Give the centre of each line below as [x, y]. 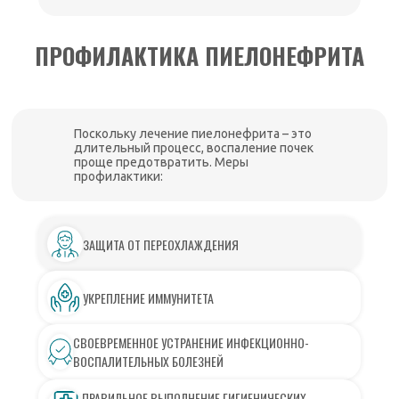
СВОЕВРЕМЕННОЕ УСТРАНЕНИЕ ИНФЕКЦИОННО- [191, 343]
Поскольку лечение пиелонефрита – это [193, 134]
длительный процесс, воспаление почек [194, 148]
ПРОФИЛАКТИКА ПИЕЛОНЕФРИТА [199, 56]
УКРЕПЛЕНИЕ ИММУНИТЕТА [149, 297]
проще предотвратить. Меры [162, 163]
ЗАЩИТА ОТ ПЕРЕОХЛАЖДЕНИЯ [161, 244]
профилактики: [119, 177]
